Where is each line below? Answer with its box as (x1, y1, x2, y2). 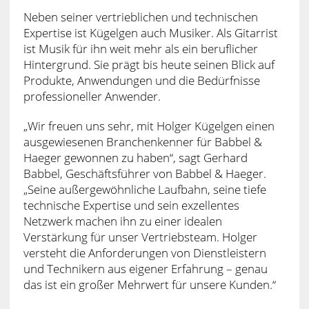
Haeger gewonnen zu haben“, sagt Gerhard (23, 149, 248, 166)
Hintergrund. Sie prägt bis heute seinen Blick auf (23, 56, 275, 72)
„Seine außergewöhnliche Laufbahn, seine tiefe (23, 181, 266, 197)
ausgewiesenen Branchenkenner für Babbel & (23, 133, 262, 150)
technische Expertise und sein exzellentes (23, 197, 239, 213)
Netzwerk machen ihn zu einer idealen (23, 212, 222, 229)
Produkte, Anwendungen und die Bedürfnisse (23, 72, 260, 88)
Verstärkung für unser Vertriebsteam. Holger (23, 228, 257, 245)
